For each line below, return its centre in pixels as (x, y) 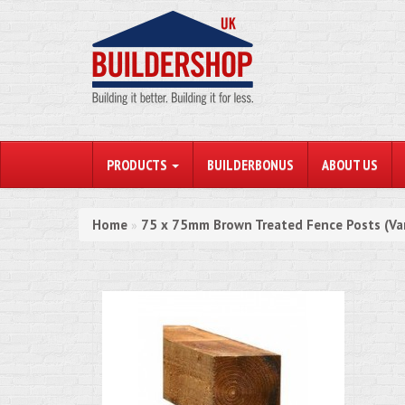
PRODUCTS (138, 165)
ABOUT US (350, 165)
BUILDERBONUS (250, 165)
